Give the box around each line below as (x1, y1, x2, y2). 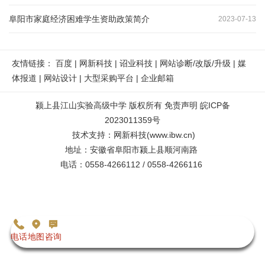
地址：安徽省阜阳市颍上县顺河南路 (65, 145, 200, 155)
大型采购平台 (84, 73, 134, 83)
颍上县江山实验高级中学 (35, 101, 127, 111)
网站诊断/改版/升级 (160, 59, 231, 69)
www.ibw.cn (150, 130, 192, 140)
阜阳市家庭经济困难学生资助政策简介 (9, 14, 150, 24)
